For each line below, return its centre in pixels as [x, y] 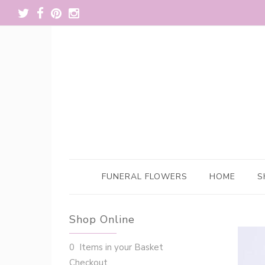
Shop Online [102, 219]
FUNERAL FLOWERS [144, 177]
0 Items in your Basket [116, 247]
